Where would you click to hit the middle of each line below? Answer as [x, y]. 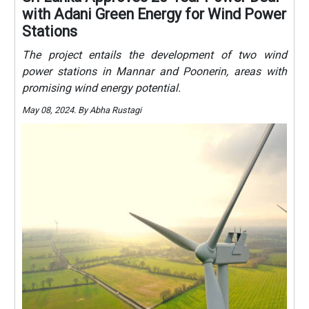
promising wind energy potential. [102, 88]
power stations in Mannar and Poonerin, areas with [154, 71]
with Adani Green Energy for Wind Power [154, 14]
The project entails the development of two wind [154, 54]
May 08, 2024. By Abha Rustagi [82, 110]
